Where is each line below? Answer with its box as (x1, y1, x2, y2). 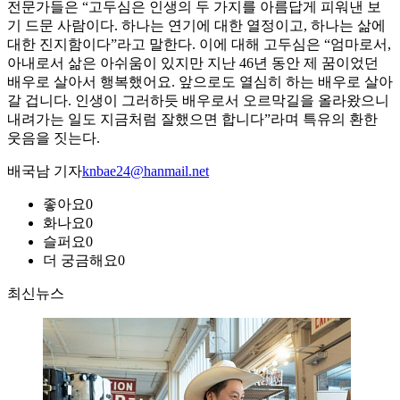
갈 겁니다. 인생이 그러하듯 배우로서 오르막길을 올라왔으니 (7, 93, 389, 109)
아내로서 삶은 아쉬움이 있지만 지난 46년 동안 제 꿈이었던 (7, 55, 379, 71)
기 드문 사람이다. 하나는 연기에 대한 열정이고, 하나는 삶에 (7, 18, 386, 34)
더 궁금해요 (43, 253, 118, 269)
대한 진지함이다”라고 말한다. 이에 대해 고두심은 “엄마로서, (7, 37, 391, 53)
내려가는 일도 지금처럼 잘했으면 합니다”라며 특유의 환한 (7, 112, 378, 128)
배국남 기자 (7, 163, 82, 179)
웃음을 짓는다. (7, 130, 100, 146)
